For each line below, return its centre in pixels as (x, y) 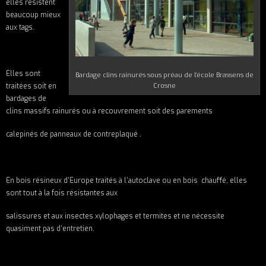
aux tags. (20, 28)
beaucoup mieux (33, 15)
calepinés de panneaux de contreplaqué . (74, 134)
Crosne (164, 86)
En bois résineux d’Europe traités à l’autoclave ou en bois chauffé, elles (126, 181)
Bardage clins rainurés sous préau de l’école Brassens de (164, 75)
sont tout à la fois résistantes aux (62, 193)
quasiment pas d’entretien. (50, 229)
